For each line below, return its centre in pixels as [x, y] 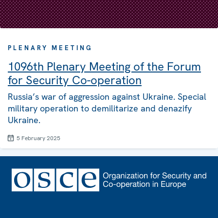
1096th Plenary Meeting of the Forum [104, 67]
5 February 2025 [38, 138]
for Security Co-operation [75, 80]
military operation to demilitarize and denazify [100, 109]
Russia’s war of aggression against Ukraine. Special [107, 97]
